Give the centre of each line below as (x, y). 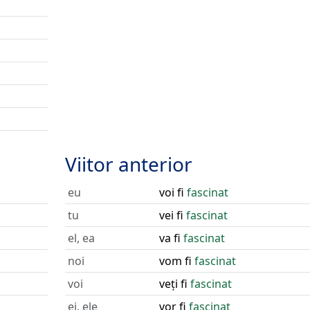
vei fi (172, 215)
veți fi (174, 284)
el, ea (81, 238)
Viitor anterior (128, 164)
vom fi (176, 261)
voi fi (173, 192)
